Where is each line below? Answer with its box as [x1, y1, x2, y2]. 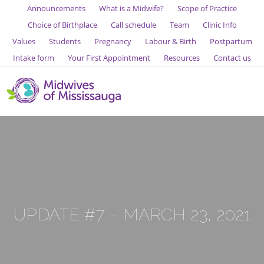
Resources [164, 52, 200, 63]
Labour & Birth [144, 36, 196, 47]
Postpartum [209, 36, 252, 47]
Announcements [27, 3, 85, 14]
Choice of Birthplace [27, 19, 97, 30]
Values [12, 36, 35, 47]
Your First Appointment [68, 52, 150, 63]
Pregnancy [94, 36, 131, 47]
